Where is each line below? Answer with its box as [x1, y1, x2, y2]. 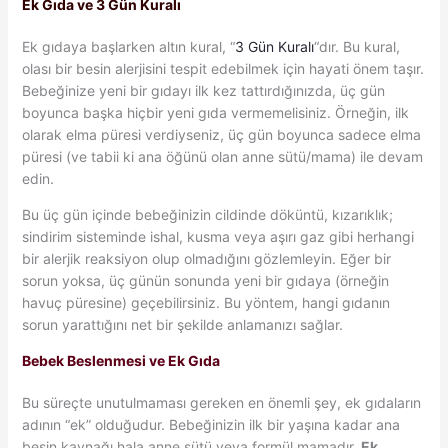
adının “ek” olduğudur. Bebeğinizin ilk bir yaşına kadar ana [21, 415, 400, 433]
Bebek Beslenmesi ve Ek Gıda [21, 351, 220, 369]
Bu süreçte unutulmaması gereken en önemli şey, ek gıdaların [21, 393, 421, 411]
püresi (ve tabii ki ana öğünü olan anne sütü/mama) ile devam [21, 147, 423, 165]
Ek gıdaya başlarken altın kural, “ [21, 37, 235, 55]
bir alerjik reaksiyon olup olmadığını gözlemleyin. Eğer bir [21, 249, 391, 267]
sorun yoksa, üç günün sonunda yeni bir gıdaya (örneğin [21, 271, 389, 289]
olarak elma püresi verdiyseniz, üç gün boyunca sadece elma [21, 125, 421, 143]
